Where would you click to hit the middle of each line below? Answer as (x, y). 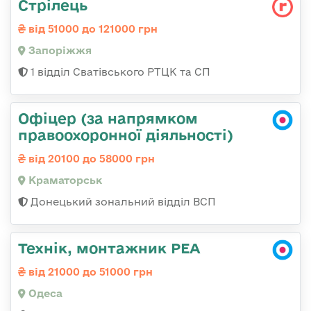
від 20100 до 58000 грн (90, 158)
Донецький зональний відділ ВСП (122, 201)
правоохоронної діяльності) (126, 134)
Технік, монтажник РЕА (109, 247)
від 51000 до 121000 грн (92, 28)
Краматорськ (64, 180)
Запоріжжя (59, 50)
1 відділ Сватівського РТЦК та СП (119, 72)
